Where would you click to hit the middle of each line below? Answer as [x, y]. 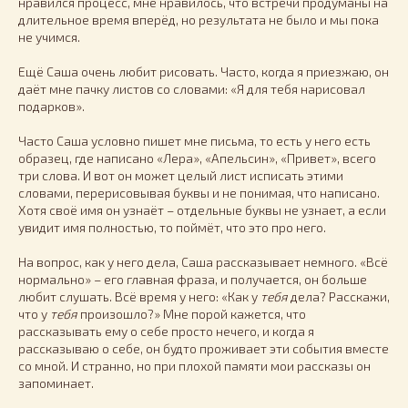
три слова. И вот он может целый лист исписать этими [181, 175]
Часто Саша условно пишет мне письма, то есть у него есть [194, 140]
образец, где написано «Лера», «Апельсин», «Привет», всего [197, 158]
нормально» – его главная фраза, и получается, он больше [193, 279]
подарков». [51, 106]
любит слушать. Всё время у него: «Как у [139, 296]
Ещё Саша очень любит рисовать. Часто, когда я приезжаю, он [204, 71]
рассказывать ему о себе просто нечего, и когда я [166, 331]
